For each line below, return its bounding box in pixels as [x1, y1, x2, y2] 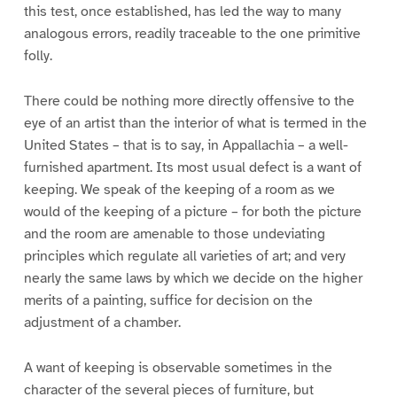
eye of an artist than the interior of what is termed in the [23, 113, 367, 132]
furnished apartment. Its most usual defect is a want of [23, 158, 362, 176]
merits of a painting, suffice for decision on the [23, 291, 313, 309]
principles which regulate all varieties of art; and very [23, 246, 346, 265]
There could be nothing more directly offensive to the [23, 91, 354, 110]
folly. [23, 47, 52, 66]
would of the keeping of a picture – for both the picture [23, 202, 362, 221]
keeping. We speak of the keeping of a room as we [23, 180, 335, 198]
